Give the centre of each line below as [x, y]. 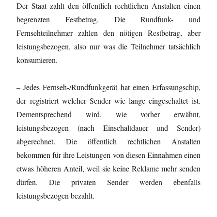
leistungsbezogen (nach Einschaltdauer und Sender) [108, 127]
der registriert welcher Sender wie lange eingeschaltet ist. [108, 100]
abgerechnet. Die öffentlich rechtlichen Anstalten [108, 141]
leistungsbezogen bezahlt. [56, 195]
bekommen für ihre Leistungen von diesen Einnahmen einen [108, 155]
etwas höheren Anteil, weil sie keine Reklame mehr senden [108, 168]
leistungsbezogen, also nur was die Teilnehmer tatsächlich [108, 46]
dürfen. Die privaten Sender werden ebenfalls [108, 182]
